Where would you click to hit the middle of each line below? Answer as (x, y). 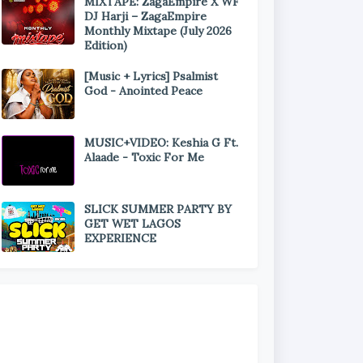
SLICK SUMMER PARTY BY (158, 209)
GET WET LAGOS (132, 224)
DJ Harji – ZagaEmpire (145, 16)
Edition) (106, 45)
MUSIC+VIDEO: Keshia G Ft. (161, 143)
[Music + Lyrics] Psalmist (151, 76)
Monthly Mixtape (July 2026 (158, 31)
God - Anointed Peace (143, 91)
